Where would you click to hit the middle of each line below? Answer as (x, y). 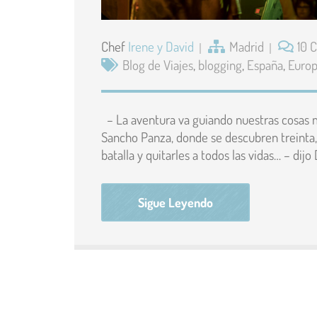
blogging (220, 64)
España (265, 64)
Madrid (247, 46)
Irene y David (161, 46)
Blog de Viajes (158, 64)
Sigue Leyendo (175, 202)
